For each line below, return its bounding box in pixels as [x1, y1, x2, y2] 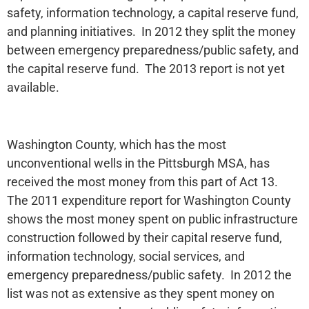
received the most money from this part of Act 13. [7, 174, 281, 189]
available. [7, 80, 59, 95]
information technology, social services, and [7, 248, 245, 263]
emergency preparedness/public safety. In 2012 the [7, 267, 292, 282]
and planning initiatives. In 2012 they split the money [7, 24, 296, 39]
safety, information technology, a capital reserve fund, [7, 6, 299, 21]
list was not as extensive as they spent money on [7, 286, 275, 301]
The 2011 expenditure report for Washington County [7, 192, 291, 208]
